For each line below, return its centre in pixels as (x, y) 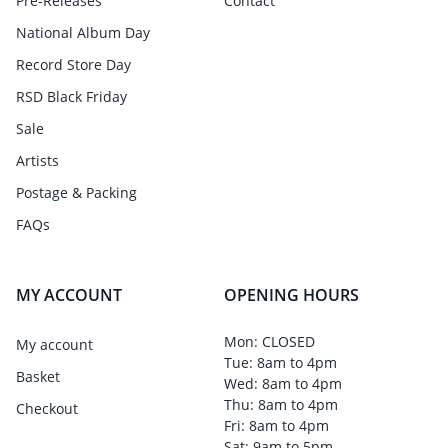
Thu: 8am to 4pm (281, 404)
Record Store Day (73, 64)
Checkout (47, 408)
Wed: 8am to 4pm (283, 383)
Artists (37, 160)
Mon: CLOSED (269, 341)
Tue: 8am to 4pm (280, 362)
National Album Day (83, 32)
